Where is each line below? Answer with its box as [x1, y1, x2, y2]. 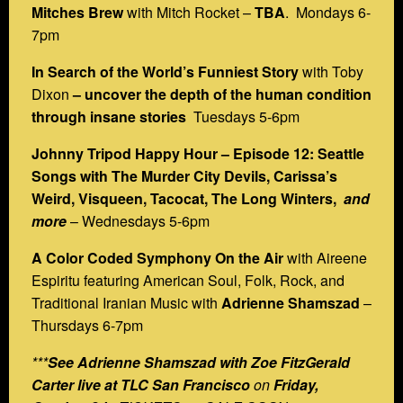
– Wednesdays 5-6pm [67, 210, 210, 231]
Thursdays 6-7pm [31, 314, 143, 336]
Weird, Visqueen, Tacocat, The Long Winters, [31, 187, 340, 209]
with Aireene [283, 246, 367, 268]
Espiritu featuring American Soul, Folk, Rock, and [31, 269, 345, 291]
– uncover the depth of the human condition [69, 83, 372, 104]
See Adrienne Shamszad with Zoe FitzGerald [48, 351, 350, 372]
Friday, [273, 373, 318, 395]
